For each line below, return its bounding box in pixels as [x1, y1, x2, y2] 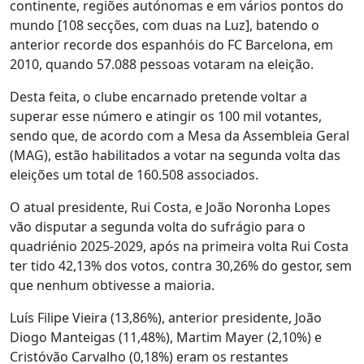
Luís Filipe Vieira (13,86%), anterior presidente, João [10, 309, 322, 327]
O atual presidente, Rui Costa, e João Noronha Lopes [10, 198, 331, 216]
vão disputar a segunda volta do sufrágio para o [10, 218, 305, 236]
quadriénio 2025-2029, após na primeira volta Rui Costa [10, 237, 349, 255]
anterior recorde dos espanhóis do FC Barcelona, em [10, 36, 333, 54]
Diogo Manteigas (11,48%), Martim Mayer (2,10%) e [10, 328, 322, 346]
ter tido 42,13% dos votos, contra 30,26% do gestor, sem [10, 257, 352, 275]
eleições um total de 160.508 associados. [10, 166, 258, 184]
